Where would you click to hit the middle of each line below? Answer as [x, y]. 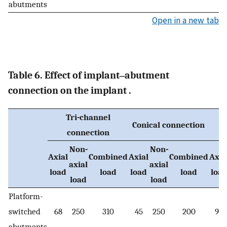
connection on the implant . [70, 91]
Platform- [26, 196]
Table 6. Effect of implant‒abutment [89, 75]
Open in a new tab [185, 20]
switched [25, 212]
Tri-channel [88, 117]
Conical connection [168, 125]
